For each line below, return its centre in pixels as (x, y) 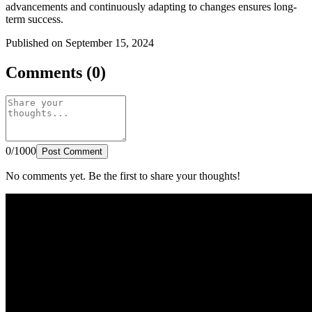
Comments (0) (56, 72)
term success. (34, 19)
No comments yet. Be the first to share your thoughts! (123, 176)
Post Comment (72, 152)
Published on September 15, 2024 (80, 42)
